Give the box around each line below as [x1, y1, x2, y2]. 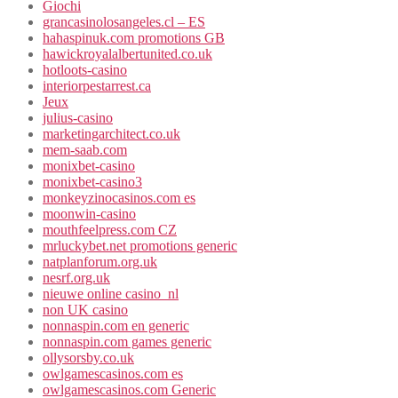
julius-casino [43, 110, 113, 126]
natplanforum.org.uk [43, 254, 157, 270]
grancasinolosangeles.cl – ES [43, 14, 205, 30]
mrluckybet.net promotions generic [43, 238, 237, 254]
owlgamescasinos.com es [43, 366, 183, 382]
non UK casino [43, 302, 128, 318]
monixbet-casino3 [43, 174, 142, 190]
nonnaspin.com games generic [43, 334, 211, 350]
